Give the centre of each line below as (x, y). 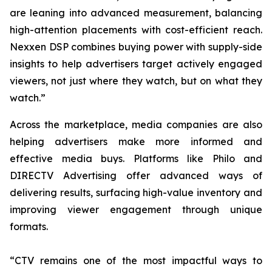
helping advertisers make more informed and (136, 141)
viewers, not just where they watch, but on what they (136, 81)
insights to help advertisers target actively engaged (136, 64)
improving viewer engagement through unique (136, 209)
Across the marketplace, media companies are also (136, 124)
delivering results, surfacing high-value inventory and (136, 192)
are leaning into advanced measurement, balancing (136, 13)
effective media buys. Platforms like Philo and (136, 158)
